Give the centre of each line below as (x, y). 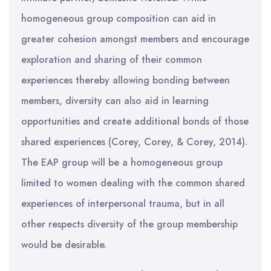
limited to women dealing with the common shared (133, 183)
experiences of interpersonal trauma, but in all (123, 204)
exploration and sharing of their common (112, 60)
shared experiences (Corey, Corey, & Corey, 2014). (134, 142)
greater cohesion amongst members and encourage (135, 39)
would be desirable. (64, 245)
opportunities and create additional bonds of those (135, 121)
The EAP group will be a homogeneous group (122, 162)
